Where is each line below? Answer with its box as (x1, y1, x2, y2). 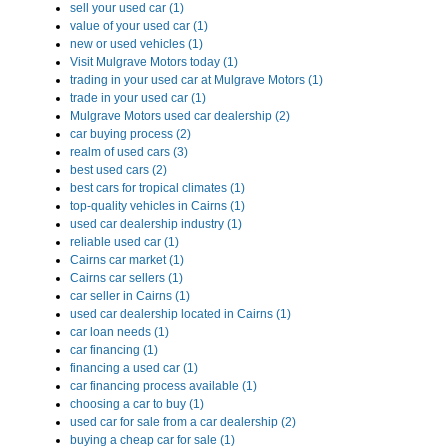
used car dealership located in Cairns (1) (70, 307, 291, 322)
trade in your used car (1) (70, 91, 206, 106)
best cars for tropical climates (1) (70, 181, 245, 196)
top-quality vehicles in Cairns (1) (70, 199, 245, 214)
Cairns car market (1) (70, 253, 184, 268)
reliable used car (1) (70, 235, 179, 250)
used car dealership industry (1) (70, 217, 242, 232)
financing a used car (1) (70, 361, 198, 376)
